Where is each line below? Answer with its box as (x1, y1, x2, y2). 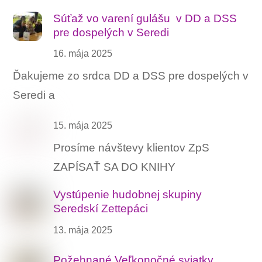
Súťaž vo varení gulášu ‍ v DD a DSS (53, 12, 237, 25)
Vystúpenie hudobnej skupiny (53, 188, 202, 201)
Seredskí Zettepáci (53, 202, 149, 215)
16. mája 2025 (53, 48, 113, 59)
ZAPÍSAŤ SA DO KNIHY (53, 160, 176, 173)
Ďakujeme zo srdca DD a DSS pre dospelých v (13, 70, 249, 82)
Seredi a (13, 89, 56, 102)
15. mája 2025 (53, 120, 113, 131)
